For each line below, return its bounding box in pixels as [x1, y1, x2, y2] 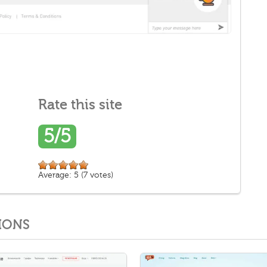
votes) [88, 170, 113, 179]
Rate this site [38, 96, 122, 113]
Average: [38, 170, 74, 179]
